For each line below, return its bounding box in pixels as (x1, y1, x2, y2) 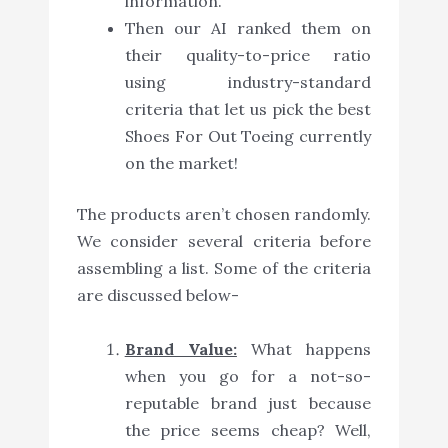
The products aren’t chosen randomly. (76, 203, 372, 224)
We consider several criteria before (76, 230, 372, 251)
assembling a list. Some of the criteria (76, 257, 372, 278)
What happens (236, 338, 372, 359)
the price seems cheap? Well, (124, 419, 372, 440)
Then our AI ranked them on (124, 17, 372, 38)
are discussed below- (76, 284, 239, 305)
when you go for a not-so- (124, 365, 372, 386)
